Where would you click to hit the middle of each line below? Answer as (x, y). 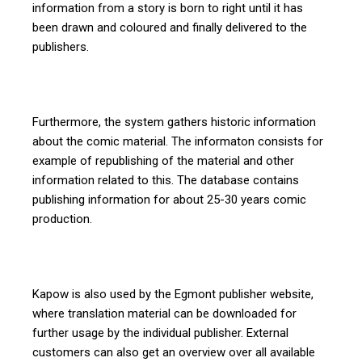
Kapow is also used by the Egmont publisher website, (173, 295)
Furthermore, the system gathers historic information (174, 122)
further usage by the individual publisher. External (160, 333)
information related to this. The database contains (166, 181)
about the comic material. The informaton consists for (178, 142)
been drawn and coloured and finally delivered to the (170, 28)
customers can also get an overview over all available (174, 353)
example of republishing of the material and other (163, 161)
